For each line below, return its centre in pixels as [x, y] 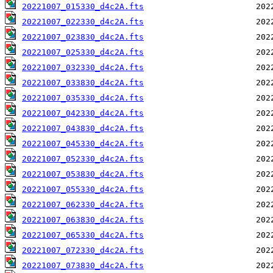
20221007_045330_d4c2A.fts [83, 144]
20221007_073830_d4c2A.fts [83, 266]
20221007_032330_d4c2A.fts [83, 68]
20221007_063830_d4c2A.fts [83, 220]
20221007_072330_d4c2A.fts [83, 250]
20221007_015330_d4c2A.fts [83, 7]
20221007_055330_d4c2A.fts [83, 190]
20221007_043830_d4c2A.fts [83, 129]
